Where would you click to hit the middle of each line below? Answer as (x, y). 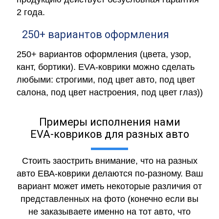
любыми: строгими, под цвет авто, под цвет (106, 80)
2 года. (31, 12)
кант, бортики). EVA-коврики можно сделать (105, 67)
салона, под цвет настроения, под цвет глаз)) (109, 93)
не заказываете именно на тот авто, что (109, 212)
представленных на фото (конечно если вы (109, 199)
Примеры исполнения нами (109, 122)
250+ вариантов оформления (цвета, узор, (104, 55)
